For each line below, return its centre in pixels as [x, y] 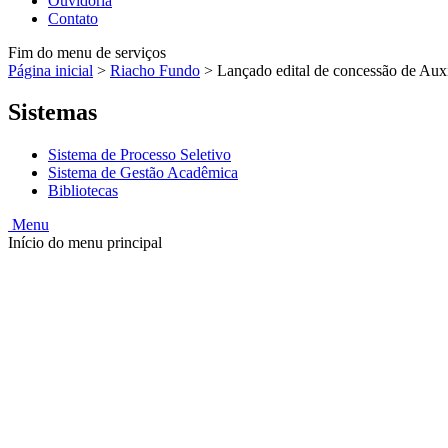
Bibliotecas [83, 191]
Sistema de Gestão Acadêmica [143, 173]
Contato [73, 18]
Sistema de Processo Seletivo [139, 155]
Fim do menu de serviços [87, 52]
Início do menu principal [85, 243]
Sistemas [52, 112]
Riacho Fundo [155, 70]
